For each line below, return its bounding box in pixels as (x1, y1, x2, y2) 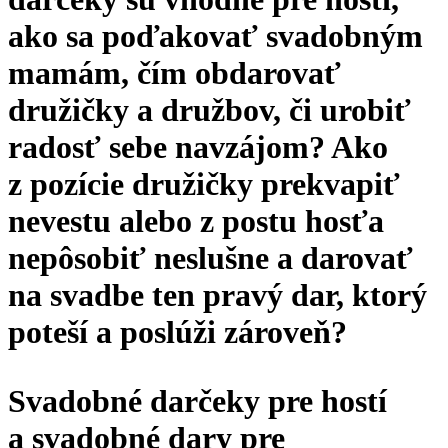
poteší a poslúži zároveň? (8, 313, 347, 350)
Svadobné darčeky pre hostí (8, 382, 387, 419)
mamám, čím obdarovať (8, 54, 341, 91)
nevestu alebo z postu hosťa (8, 202, 384, 239)
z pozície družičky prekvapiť (8, 165, 400, 202)
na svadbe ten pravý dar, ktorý (8, 276, 427, 313)
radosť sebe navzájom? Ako (8, 128, 388, 165)
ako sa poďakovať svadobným (8, 17, 423, 54)
